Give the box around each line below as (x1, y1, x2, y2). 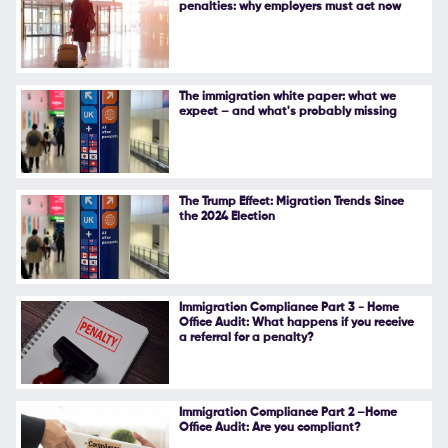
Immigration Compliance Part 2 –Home (178, 406, 397, 419)
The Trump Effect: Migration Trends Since (178, 196, 404, 209)
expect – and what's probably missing (178, 106, 397, 119)
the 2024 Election (178, 211, 275, 224)
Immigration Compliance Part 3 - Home (178, 301, 399, 314)
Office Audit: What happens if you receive (178, 316, 414, 329)
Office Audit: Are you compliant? (178, 421, 361, 434)
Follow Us (30, 16, 95, 31)
